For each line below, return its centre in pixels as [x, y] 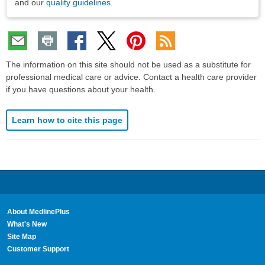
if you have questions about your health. [81, 90]
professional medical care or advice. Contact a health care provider [131, 77]
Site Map [21, 237]
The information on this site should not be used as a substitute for [128, 65]
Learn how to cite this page [67, 120]
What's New [27, 224]
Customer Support [38, 249]
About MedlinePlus [38, 212]
